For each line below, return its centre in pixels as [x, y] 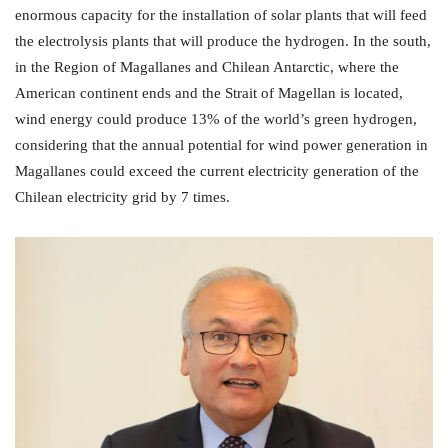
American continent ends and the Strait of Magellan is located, [209, 93]
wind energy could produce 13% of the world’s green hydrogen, [216, 119]
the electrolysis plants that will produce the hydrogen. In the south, [223, 41]
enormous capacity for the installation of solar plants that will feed [221, 15]
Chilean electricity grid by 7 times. [122, 197]
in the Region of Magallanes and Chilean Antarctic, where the [207, 67]
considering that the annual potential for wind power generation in [221, 145]
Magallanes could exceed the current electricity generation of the [217, 171]
